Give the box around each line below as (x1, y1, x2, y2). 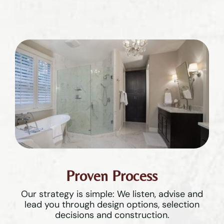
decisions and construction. (54, 209, 169, 221)
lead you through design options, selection (24, 198, 199, 211)
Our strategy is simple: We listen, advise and (21, 188, 203, 200)
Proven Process (66, 167, 158, 185)
